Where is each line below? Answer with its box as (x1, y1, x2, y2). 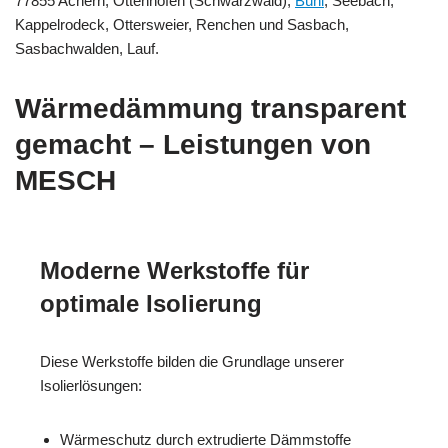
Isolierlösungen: (40, 376, 142, 394)
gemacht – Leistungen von (15, 128, 371, 160)
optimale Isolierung (40, 289, 262, 317)
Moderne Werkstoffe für (40, 256, 309, 284)
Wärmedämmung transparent (15, 92, 406, 124)
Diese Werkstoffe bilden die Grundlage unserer (40, 352, 344, 370)
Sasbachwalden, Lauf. (15, 39, 159, 57)
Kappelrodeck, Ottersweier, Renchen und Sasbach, (15, 15, 349, 33)
